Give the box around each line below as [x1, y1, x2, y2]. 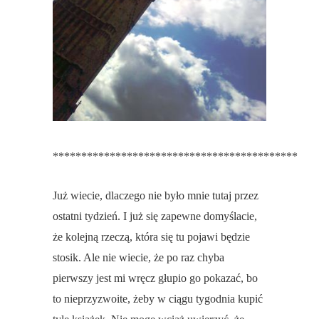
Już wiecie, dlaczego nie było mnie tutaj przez [53, 189, 258, 202]
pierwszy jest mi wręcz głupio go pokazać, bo [53, 272, 258, 285]
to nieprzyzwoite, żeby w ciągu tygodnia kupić [53, 293, 263, 305]
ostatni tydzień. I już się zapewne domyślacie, [53, 210, 257, 223]
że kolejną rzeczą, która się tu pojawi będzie [53, 231, 250, 244]
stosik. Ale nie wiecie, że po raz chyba [53, 251, 224, 264]
